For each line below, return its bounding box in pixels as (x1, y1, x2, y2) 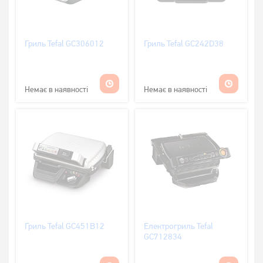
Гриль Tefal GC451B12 (25, 220, 104, 231)
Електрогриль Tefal (144, 220, 213, 231)
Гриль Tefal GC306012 (25, 38, 104, 49)
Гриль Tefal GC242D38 (144, 38, 224, 49)
